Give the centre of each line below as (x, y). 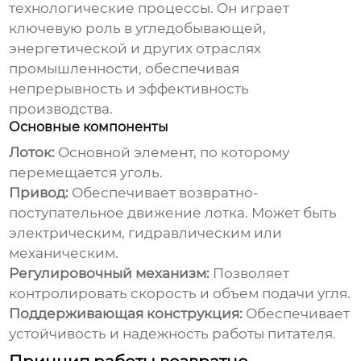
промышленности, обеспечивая (124, 69)
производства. (61, 109)
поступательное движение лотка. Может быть (173, 213)
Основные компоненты (89, 127)
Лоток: (32, 153)
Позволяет (250, 274)
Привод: (39, 193)
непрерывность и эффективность (129, 89)
